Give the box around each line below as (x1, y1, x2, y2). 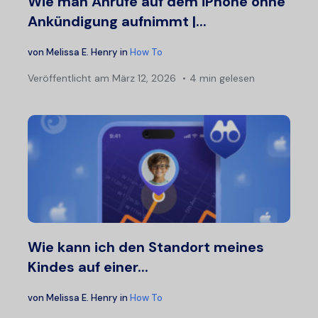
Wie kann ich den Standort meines (28, 238, 264, 257)
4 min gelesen (190, 72, 255, 85)
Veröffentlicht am (28, 72, 109, 85)
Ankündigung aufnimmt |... (28, 12, 207, 31)
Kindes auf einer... (28, 258, 148, 277)
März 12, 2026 (109, 72, 176, 85)
